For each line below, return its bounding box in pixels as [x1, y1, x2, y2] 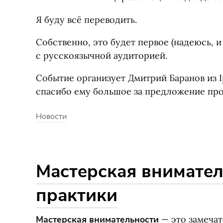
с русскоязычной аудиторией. [36, 50, 167, 61]
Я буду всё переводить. [36, 14, 137, 25]
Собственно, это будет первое [36, 36, 169, 48]
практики [36, 183, 117, 208]
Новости [36, 111, 67, 122]
